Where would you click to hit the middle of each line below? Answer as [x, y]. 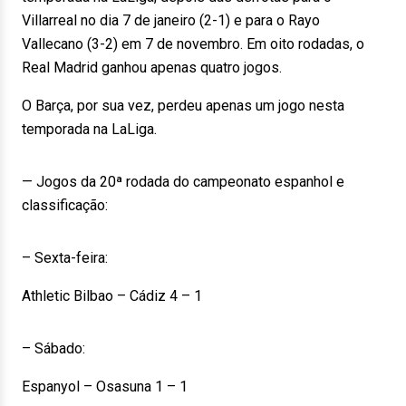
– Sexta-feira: [65, 258]
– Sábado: [53, 348]
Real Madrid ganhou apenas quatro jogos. [152, 68]
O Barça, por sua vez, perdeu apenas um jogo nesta [183, 106]
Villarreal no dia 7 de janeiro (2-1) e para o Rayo [171, 20]
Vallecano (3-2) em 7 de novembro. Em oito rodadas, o [193, 44]
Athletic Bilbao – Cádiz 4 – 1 [112, 296]
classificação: [65, 205]
